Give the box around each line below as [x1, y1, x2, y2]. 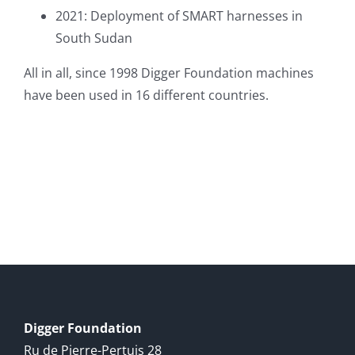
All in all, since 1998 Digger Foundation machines [23, 63, 314, 82]
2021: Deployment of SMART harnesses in [55, 6, 303, 25]
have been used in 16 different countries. [23, 86, 269, 104]
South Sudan [55, 29, 132, 47]
